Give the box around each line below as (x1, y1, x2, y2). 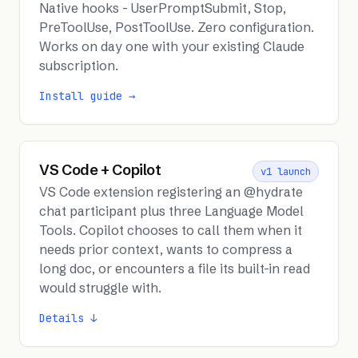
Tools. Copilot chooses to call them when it (39, 222, 302, 239)
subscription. (39, 57, 118, 74)
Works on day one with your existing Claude (39, 38, 304, 54)
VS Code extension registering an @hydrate (39, 184, 303, 201)
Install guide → (39, 88, 135, 103)
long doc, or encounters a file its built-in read (39, 261, 310, 277)
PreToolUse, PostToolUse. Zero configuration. (39, 18, 314, 35)
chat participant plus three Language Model (39, 203, 304, 220)
